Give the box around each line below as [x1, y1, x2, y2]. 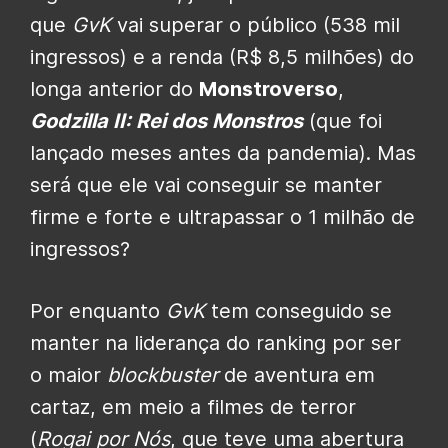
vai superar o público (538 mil [111, 13, 400, 38]
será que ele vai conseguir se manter [30, 173, 382, 198]
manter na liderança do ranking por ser [30, 331, 401, 356]
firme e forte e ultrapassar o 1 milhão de [30, 205, 415, 230]
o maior [30, 363, 107, 388]
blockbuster [107, 363, 218, 388]
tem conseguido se [205, 299, 392, 324]
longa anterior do [30, 77, 199, 102]
